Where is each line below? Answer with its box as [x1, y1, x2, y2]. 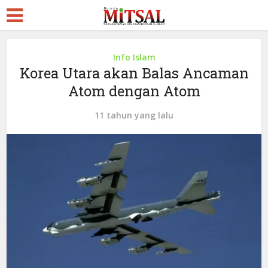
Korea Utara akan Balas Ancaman [19, 63, 249, 83]
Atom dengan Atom [68, 81, 200, 100]
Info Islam [112, 51, 156, 63]
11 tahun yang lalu [95, 109, 173, 121]
